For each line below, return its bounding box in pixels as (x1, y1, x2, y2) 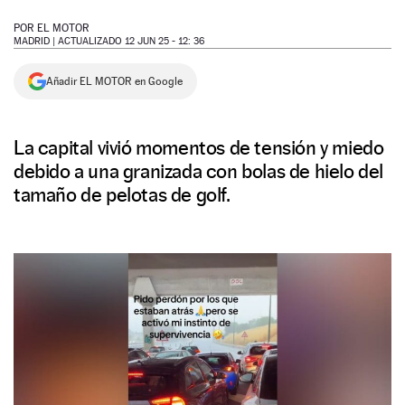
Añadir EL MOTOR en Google (46, 75, 183, 88)
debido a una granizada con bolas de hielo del (14, 159, 384, 183)
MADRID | (14, 35, 58, 47)
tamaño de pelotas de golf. (14, 183, 231, 206)
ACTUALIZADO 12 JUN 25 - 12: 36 (58, 35, 204, 47)
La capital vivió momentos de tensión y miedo (14, 136, 384, 159)
